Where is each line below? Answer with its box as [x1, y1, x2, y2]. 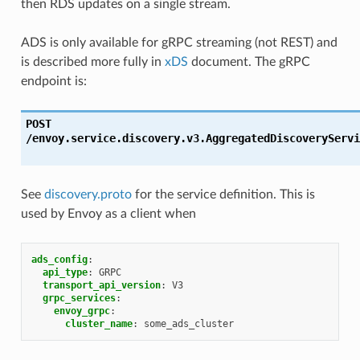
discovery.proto [43, 187, 132, 201]
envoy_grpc [53, 305, 110, 317]
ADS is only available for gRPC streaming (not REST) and [20, 35, 337, 49]
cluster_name [64, 317, 133, 329]
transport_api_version [42, 279, 161, 291]
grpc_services [42, 292, 116, 304]
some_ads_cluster [143, 317, 234, 329]
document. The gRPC [187, 55, 310, 68]
